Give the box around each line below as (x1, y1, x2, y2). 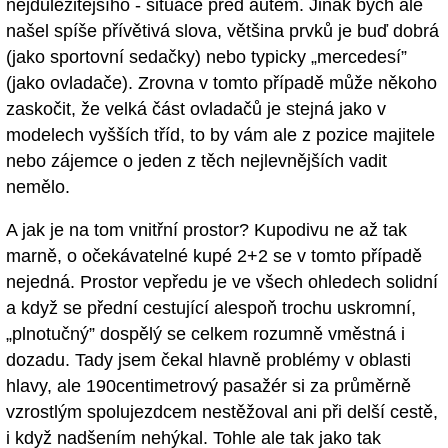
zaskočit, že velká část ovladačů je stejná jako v (6, 99, 386, 120)
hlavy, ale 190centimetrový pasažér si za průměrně (6, 376, 411, 397)
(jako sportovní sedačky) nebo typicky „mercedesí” (6, 47, 407, 68)
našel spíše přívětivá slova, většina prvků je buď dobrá (6, 21, 439, 42)
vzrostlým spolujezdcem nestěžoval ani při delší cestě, (6, 402, 438, 423)
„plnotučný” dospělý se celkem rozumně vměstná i (6, 324, 405, 345)
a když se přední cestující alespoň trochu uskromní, (6, 298, 416, 319)
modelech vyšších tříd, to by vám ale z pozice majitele (6, 125, 435, 146)
